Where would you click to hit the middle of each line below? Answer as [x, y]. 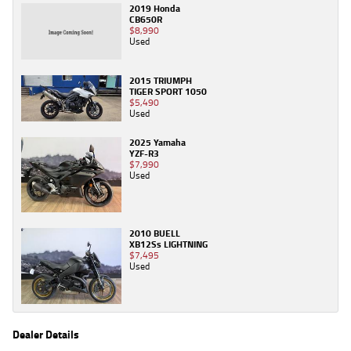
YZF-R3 [144, 154]
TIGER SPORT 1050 [168, 92]
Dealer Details [46, 334]
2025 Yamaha [157, 143]
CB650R [146, 20]
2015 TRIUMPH [161, 81]
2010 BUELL [155, 233]
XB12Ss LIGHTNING [168, 244]
